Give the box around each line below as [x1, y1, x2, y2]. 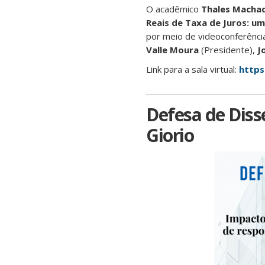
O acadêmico [146, 3, 201, 15]
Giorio [146, 123, 193, 147]
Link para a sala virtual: [146, 63, 239, 75]
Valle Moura [146, 44, 199, 56]
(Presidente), [199, 44, 257, 56]
